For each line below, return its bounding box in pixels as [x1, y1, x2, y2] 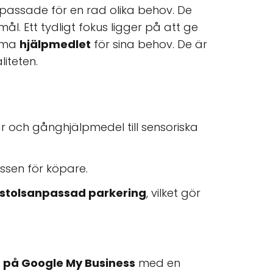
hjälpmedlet [19, 37, 91, 52]
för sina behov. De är [91, 37, 207, 52]
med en [135, 255, 180, 271]
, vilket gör [146, 185, 200, 200]
